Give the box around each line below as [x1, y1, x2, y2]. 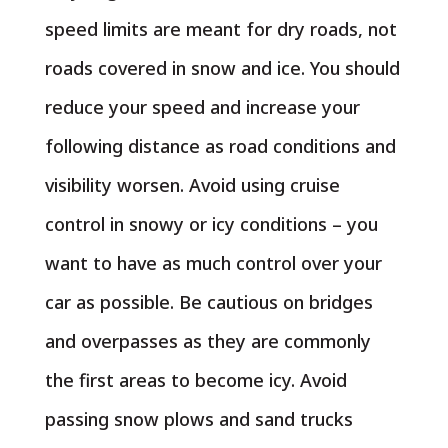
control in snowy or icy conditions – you [44, 212, 378, 236]
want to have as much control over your [44, 251, 382, 275]
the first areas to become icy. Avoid [44, 368, 347, 392]
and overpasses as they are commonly [44, 329, 371, 353]
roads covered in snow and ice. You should [44, 56, 400, 80]
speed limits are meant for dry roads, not [44, 17, 397, 41]
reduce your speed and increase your [44, 95, 360, 119]
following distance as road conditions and [44, 134, 396, 158]
